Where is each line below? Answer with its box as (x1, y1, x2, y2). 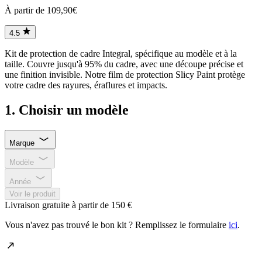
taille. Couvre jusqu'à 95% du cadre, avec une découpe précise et (5, 59, 243, 70)
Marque (9, 139, 35, 148)
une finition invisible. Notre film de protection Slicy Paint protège (5, 70, 245, 80)
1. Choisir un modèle (5, 102, 129, 118)
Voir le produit (9, 189, 56, 199)
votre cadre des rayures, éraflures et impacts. (5, 80, 167, 91)
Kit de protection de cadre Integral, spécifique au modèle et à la (5, 49, 237, 59)
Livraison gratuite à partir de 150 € (5, 200, 132, 211)
